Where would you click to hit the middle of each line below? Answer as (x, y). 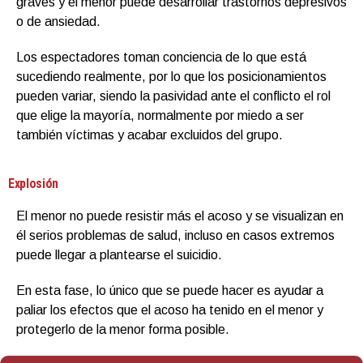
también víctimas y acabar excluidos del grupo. (149, 135)
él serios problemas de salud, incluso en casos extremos (175, 235)
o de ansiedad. (58, 21)
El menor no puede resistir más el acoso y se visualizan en (180, 216)
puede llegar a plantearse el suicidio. (119, 254)
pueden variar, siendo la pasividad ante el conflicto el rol (173, 96)
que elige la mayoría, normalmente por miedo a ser (160, 115)
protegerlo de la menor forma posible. (123, 329)
